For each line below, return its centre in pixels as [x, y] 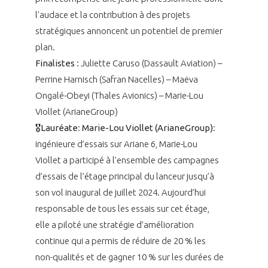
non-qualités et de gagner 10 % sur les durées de [129, 257]
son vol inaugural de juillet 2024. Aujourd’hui [120, 192]
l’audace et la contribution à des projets [112, 14]
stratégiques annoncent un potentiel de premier [129, 31]
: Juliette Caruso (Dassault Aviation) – [148, 63]
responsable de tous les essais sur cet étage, [122, 208]
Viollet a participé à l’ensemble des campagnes [127, 160]
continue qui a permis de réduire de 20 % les [120, 240]
